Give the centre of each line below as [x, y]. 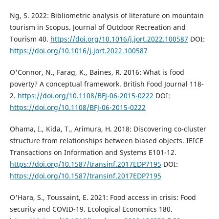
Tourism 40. [30, 39]
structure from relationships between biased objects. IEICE [106, 140]
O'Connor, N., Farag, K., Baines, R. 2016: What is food [97, 72]
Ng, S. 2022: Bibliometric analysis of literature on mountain [107, 15]
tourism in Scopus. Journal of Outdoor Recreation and [98, 27]
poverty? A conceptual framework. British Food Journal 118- [107, 84]
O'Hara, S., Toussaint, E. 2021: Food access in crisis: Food [103, 197]
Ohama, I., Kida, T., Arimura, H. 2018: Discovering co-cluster [108, 129]
